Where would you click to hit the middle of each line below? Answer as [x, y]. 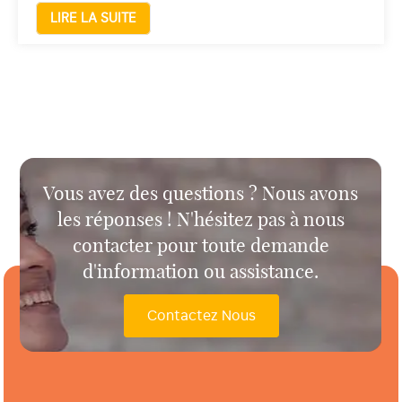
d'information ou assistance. [201, 272]
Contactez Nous [201, 316]
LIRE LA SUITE [93, 18]
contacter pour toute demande [201, 246]
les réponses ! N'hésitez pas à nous [201, 220]
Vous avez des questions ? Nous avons [201, 194]
